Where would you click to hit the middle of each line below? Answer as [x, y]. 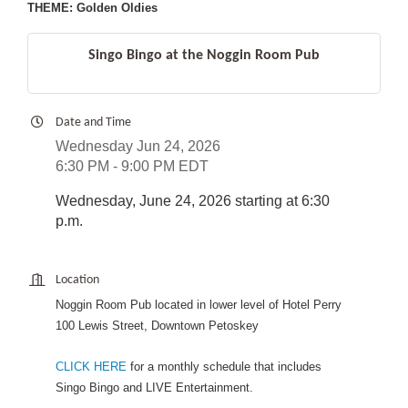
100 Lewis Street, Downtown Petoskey [157, 326]
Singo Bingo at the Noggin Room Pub [204, 56]
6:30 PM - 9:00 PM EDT [132, 167]
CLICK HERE [91, 367]
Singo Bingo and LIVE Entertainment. [154, 388]
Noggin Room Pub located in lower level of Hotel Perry [199, 305]
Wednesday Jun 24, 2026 [138, 147]
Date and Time [93, 123]
